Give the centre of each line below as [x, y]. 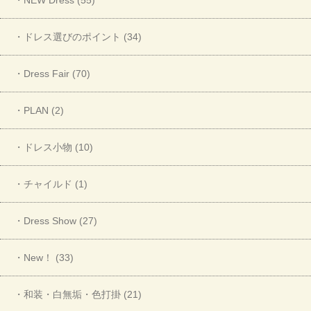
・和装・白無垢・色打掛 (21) [78, 294]
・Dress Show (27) [56, 220]
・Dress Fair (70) [52, 73]
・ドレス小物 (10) [53, 147]
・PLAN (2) [39, 110]
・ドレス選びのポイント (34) [78, 36]
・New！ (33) [44, 257]
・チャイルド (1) [51, 184]
